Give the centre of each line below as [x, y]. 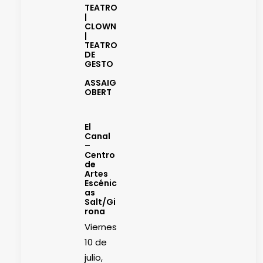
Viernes [101, 227]
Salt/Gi [100, 202]
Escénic [101, 183]
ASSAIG [100, 82]
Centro [100, 155]
